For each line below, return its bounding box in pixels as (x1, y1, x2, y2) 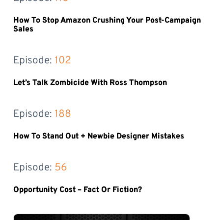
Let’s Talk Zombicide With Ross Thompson (13, 78, 167, 88)
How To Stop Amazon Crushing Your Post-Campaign (13, 15, 201, 26)
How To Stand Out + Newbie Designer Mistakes (13, 131, 184, 141)
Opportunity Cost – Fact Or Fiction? (13, 185, 142, 195)
